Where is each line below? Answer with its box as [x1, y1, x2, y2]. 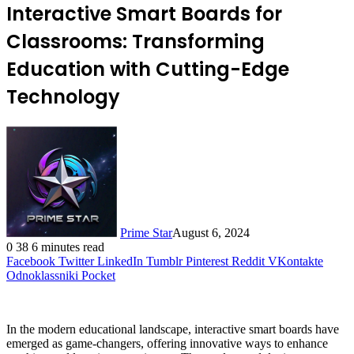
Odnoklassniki [6, 268, 78, 282]
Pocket [81, 268, 115, 282]
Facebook [6, 254, 55, 268]
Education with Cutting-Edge [6, 55, 289, 82]
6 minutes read [32, 239, 104, 254]
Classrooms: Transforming [6, 28, 265, 55]
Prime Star [120, 225, 172, 239]
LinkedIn [97, 254, 143, 268]
